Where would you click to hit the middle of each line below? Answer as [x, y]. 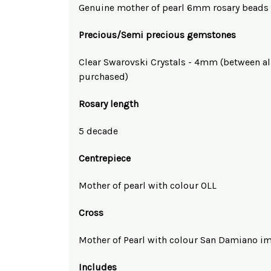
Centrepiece [105, 158]
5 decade [98, 131]
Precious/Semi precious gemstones [157, 34]
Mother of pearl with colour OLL [148, 185]
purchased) [103, 76]
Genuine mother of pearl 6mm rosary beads [174, 7]
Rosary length [109, 103]
